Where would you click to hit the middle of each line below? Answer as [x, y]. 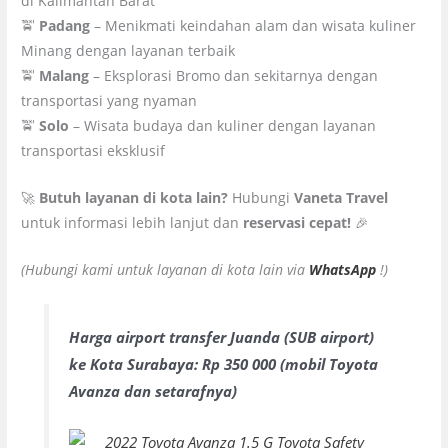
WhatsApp [343, 269]
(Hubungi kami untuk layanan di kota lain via [165, 269]
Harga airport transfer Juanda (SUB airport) [221, 337]
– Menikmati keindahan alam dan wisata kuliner [253, 25]
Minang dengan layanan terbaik [128, 50]
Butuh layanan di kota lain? [134, 197]
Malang [64, 75]
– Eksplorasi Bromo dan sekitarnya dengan [234, 75]
